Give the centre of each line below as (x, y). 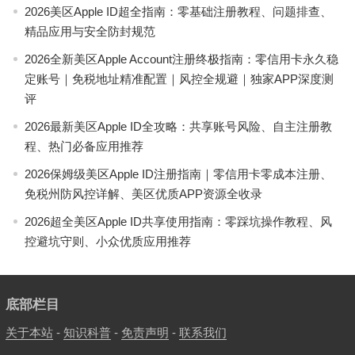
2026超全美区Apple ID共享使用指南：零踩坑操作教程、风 (178, 221)
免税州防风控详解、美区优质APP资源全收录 (143, 194)
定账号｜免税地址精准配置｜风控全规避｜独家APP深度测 (179, 79)
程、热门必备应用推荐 (84, 146)
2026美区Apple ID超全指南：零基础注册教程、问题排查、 (178, 11)
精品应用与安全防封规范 (90, 31)
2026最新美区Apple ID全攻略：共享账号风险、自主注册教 (178, 126)
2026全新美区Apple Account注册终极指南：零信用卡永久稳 (181, 59)
